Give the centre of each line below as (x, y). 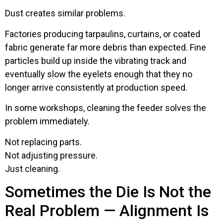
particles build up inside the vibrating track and (96, 60)
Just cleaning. (32, 168)
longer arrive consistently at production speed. (96, 87)
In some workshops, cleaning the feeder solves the (106, 108)
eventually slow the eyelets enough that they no (99, 74)
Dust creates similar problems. (65, 13)
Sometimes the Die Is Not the (108, 192)
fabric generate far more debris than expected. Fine (106, 47)
